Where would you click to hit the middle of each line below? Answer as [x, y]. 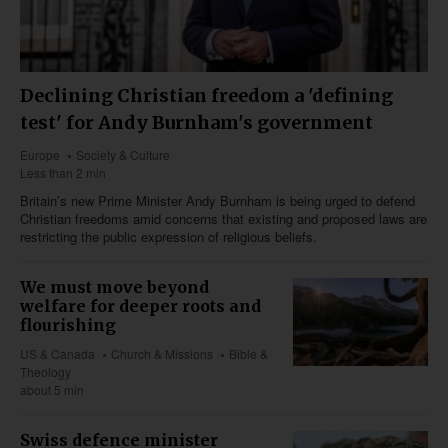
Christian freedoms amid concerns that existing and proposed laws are [223, 218]
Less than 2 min [63, 172]
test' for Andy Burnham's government [196, 122]
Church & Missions [162, 353]
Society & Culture [123, 154]
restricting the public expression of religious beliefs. [168, 236]
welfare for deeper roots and [140, 305]
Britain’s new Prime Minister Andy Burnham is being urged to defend [217, 200]
